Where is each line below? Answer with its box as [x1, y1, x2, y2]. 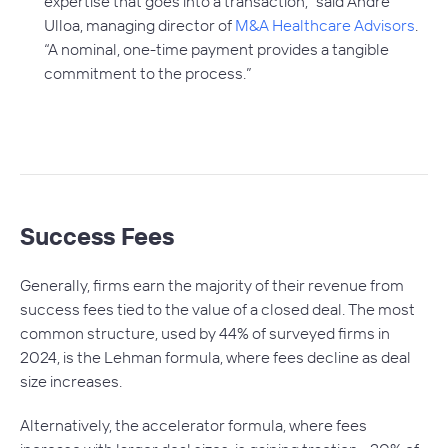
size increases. [20, 371, 122, 392]
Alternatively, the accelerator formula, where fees [20, 415, 367, 436]
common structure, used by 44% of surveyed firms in [20, 323, 390, 344]
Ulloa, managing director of [44, 15, 235, 36]
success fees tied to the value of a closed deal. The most [20, 299, 415, 320]
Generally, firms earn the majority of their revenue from [20, 275, 404, 296]
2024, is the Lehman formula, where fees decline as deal [20, 347, 411, 368]
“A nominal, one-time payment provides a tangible [44, 39, 389, 60]
